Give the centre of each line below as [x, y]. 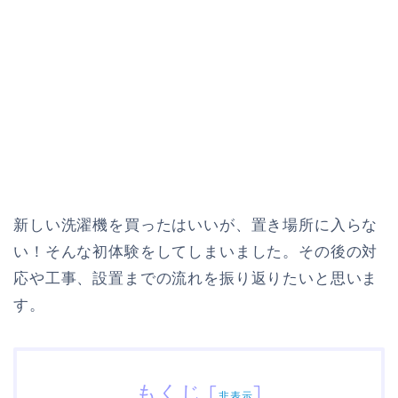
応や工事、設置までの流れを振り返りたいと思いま [196, 279]
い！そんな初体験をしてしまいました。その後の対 [196, 252]
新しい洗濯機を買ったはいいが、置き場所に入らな [196, 226]
